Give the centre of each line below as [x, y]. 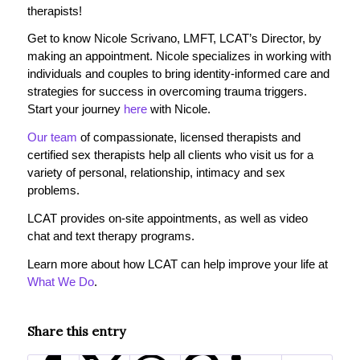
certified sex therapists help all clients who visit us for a [170, 155]
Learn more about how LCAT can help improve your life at [177, 264]
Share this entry [76, 331]
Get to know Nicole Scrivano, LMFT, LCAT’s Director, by [174, 39]
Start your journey [75, 109]
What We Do [60, 281]
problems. [53, 190]
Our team [52, 137]
